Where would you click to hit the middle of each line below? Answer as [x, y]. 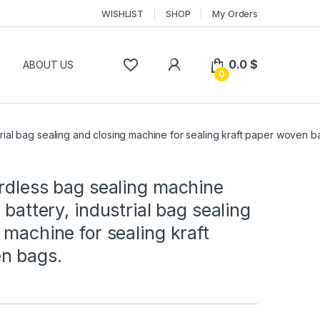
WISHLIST [123, 13]
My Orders [235, 13]
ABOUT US [49, 65]
